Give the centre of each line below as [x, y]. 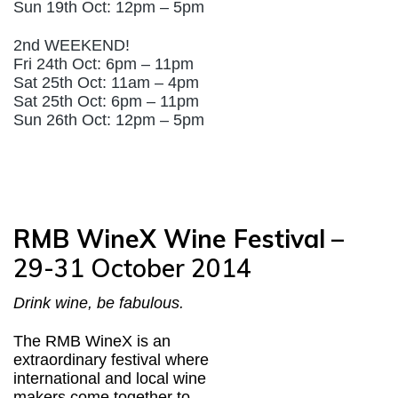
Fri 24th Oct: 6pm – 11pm [103, 64]
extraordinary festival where [111, 359]
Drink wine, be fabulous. [99, 302]
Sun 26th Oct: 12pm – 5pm [109, 119]
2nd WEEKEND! [72, 45]
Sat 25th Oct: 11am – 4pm [106, 82]
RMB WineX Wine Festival [169, 239]
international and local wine [110, 378]
